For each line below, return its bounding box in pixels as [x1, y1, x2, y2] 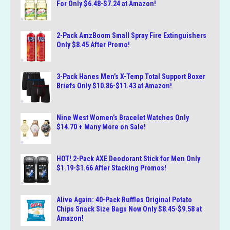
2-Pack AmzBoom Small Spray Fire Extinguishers [56, 31, 206, 40]
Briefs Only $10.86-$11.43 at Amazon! [56, 82, 172, 90]
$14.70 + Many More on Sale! [56, 123, 146, 131]
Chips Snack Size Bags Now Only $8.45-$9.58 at [56, 205, 202, 214]
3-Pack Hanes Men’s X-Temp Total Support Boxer [56, 72, 205, 81]
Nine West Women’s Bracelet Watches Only [56, 113, 189, 122]
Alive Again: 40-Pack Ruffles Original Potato [56, 196, 192, 204]
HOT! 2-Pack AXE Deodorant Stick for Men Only [56, 155, 200, 163]
